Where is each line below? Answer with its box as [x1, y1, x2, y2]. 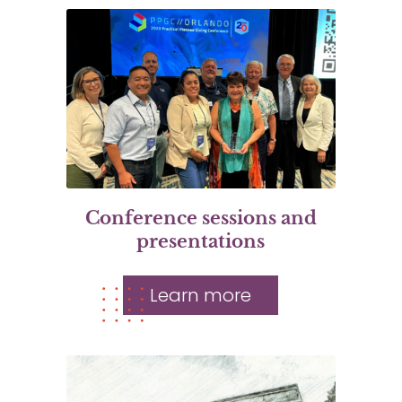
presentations [136, 230, 266, 252]
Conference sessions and [84, 206, 317, 229]
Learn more [150, 282, 252, 308]
